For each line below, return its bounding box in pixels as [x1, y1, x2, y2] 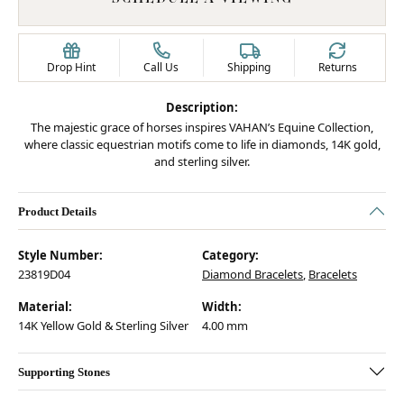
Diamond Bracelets [202, 266, 303, 282]
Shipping [226, 60, 271, 75]
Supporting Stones [18, 364, 110, 379]
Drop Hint [47, 60, 96, 75]
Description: [166, 99, 238, 115]
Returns [317, 60, 357, 75]
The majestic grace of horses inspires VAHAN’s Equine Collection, [31, 119, 373, 135]
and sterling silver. [154, 153, 250, 170]
